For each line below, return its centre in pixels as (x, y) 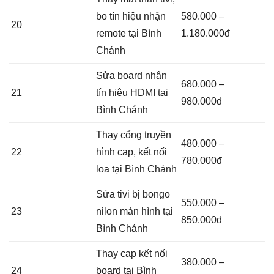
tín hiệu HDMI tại (132, 93)
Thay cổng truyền (134, 135)
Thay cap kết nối (132, 254)
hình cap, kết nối (131, 152)
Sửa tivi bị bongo (133, 194)
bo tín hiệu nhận (131, 17)
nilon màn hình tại (135, 212)
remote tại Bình (129, 34)
